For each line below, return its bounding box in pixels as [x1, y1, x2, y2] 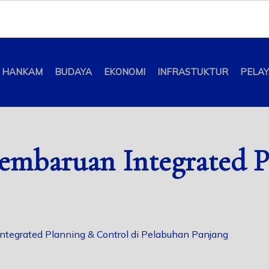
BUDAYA [54, 66, 92, 78]
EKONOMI [103, 66, 145, 78]
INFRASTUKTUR [157, 66, 228, 78]
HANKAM [1, 66, 43, 78]
